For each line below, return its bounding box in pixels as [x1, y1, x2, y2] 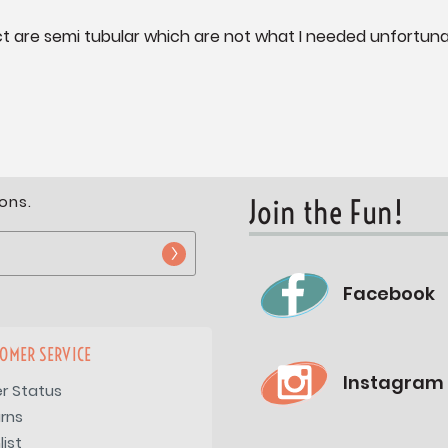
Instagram [342, 369, 444, 395]
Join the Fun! [248, 191, 403, 232]
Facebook [342, 281, 435, 307]
